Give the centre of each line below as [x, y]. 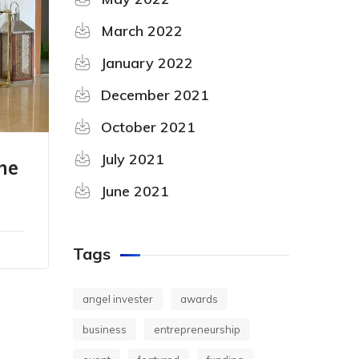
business [105, 329]
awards [199, 299]
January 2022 [147, 63]
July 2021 [133, 159]
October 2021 [148, 127]
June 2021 [135, 191]
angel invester [118, 299]
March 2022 [142, 31]
